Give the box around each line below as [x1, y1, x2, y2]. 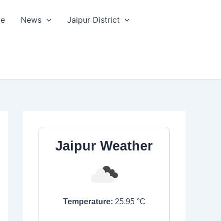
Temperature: [63, 197, 113, 206]
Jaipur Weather [55, 138, 153, 153]
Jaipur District [67, 15, 120, 25]
